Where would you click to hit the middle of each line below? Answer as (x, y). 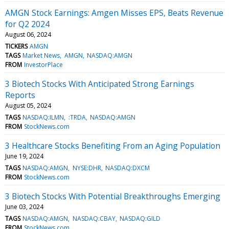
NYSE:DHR (87, 168)
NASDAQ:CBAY (94, 218)
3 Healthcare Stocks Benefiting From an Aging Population (113, 145)
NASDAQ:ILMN (43, 117)
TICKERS (16, 46)
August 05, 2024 (28, 105)
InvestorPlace (44, 64)
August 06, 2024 (28, 34)
